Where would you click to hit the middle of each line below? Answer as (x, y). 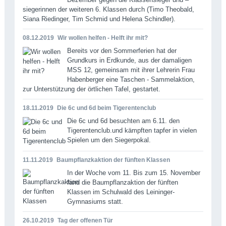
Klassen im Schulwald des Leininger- (121, 192)
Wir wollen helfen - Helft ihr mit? (102, 38)
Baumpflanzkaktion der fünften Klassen (113, 160)
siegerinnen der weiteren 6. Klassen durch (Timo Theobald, (108, 9)
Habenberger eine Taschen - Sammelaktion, (131, 79)
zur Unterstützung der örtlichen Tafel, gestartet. (91, 89)
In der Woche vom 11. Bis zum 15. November (133, 173)
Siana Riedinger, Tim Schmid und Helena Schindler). (99, 19)
